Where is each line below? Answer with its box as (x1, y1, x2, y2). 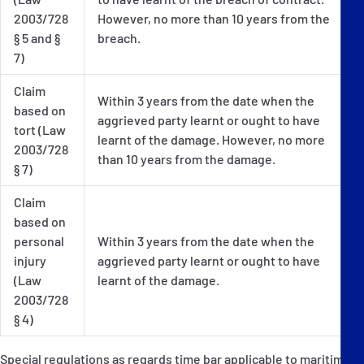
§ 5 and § (14, 29, 60, 45)
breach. (97, 29, 141, 45)
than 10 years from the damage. (97, 150, 275, 167)
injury (14, 252, 46, 268)
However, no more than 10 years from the (97, 10, 330, 26)
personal (14, 232, 64, 249)
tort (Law (14, 121, 66, 137)
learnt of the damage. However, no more (97, 131, 325, 147)
